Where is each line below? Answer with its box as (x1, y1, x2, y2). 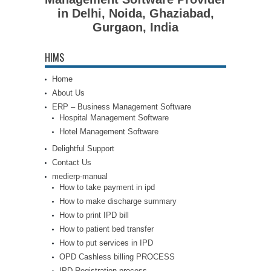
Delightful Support (52, 144, 114, 153)
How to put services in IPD (59, 238, 153, 247)
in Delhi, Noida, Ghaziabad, (57, 7, 214, 20)
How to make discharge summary (59, 197, 177, 206)
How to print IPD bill (59, 211, 129, 220)
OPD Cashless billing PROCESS (59, 252, 175, 261)
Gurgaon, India (93, 21, 178, 34)
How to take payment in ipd (59, 183, 155, 192)
